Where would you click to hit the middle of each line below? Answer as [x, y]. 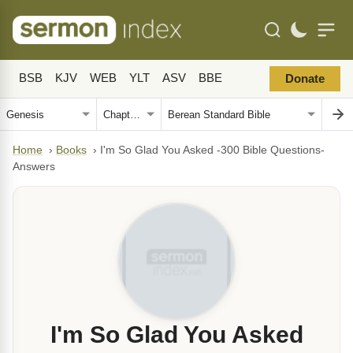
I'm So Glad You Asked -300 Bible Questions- [212, 150]
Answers [34, 167]
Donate [305, 79]
